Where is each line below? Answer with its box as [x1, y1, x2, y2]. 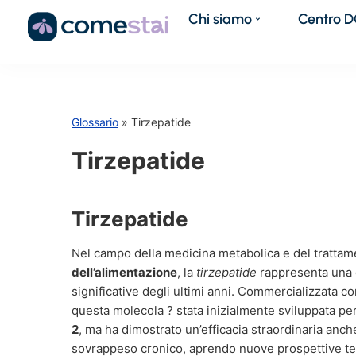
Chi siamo [188, 10, 253, 28]
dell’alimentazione [72, 265, 177, 280]
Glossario [72, 115, 118, 129]
